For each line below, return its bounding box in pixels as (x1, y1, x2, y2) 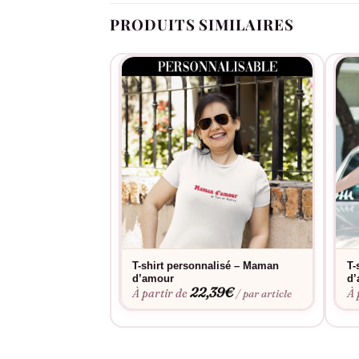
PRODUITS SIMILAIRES (110, 14, 294, 34)
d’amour (132, 272, 175, 285)
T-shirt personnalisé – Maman (132, 260, 280, 272)
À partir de (132, 286, 188, 301)
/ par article (236, 287, 292, 301)
